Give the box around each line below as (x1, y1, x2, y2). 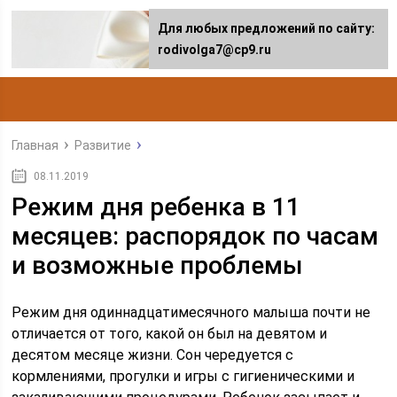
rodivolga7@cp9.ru (158, 43, 271, 57)
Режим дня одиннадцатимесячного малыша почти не (12, 304, 371, 321)
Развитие (74, 138, 132, 152)
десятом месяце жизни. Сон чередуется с (12, 346, 294, 363)
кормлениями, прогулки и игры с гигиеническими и (12, 368, 355, 385)
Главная (12, 138, 59, 152)
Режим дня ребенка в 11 (12, 192, 301, 222)
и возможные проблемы (12, 251, 304, 280)
